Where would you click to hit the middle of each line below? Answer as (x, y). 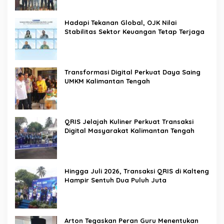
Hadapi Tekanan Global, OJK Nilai (120, 22)
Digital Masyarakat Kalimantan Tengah (130, 130)
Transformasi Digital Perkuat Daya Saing (132, 72)
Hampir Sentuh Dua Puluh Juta (116, 180)
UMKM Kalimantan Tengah (108, 81)
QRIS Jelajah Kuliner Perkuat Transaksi (129, 121)
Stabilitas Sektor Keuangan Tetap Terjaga (134, 31)
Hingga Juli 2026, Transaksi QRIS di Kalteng (137, 171)
